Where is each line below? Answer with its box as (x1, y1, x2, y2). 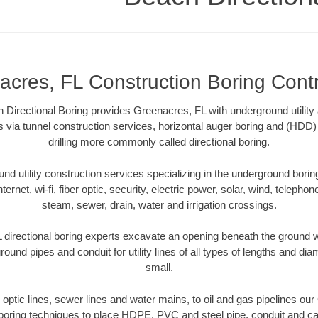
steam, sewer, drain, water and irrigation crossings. (41, 198, 277, 211)
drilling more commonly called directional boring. (48, 136, 270, 148)
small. (145, 261, 173, 274)
